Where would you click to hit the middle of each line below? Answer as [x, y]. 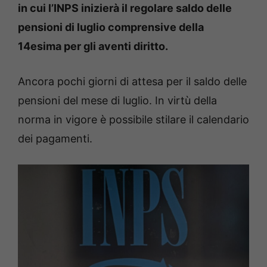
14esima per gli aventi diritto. [93, 46]
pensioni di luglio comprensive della [111, 27]
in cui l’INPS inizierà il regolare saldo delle [125, 8]
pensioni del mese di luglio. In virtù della [117, 101]
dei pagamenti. [55, 139]
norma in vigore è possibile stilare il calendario [133, 120]
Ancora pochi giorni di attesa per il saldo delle [132, 82]
